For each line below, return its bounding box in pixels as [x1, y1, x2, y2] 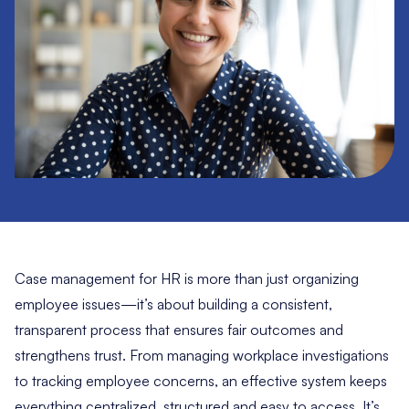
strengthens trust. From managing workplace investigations [15, 345, 389, 364]
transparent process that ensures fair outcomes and [15, 320, 343, 339]
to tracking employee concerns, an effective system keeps [15, 371, 387, 390]
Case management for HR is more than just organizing [15, 268, 359, 288]
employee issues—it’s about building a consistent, [15, 294, 332, 313]
